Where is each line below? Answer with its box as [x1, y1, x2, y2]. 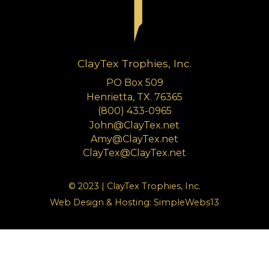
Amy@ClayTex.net [91, 133, 178, 145]
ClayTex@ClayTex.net [83, 147, 186, 159]
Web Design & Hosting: [50, 197, 154, 208]
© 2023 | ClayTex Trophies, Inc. [68, 180, 201, 192]
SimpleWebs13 [154, 197, 219, 208]
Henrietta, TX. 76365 [86, 91, 183, 103]
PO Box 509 [106, 77, 163, 89]
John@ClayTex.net [89, 119, 180, 131]
